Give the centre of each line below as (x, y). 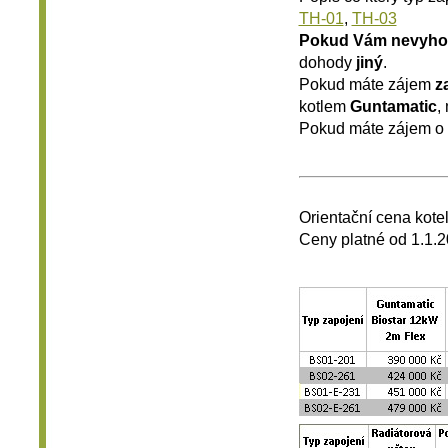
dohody (327, 61)
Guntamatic (393, 105)
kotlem (324, 105)
